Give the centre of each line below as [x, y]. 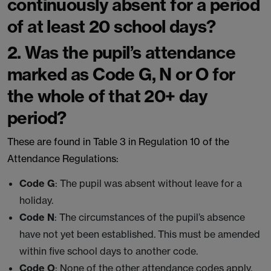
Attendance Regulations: [63, 158]
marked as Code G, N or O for [121, 74]
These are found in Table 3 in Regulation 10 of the [118, 142]
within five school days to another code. [109, 251]
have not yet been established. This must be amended [140, 234]
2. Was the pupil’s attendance [121, 52]
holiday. [36, 200]
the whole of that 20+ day [108, 96]
